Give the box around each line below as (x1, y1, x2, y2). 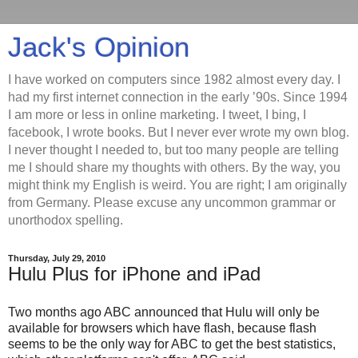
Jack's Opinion (8, 32, 189, 62)
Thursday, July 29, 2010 (8, 253, 105, 263)
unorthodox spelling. (8, 213, 123, 227)
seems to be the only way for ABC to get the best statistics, (8, 336, 336, 351)
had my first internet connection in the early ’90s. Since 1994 (8, 90, 348, 104)
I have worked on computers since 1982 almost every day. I (8, 73, 340, 86)
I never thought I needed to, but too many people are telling (8, 143, 339, 157)
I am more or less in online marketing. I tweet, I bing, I (8, 108, 306, 121)
